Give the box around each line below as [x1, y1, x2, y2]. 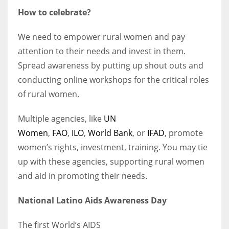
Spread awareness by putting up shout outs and [18, 59, 203, 71]
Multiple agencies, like [18, 112, 104, 124]
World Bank [88, 127, 132, 139]
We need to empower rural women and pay [18, 31, 185, 42]
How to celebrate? [18, 6, 91, 18]
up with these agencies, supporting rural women [18, 155, 204, 167]
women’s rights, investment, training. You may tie [18, 141, 208, 153]
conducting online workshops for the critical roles [18, 74, 209, 85]
